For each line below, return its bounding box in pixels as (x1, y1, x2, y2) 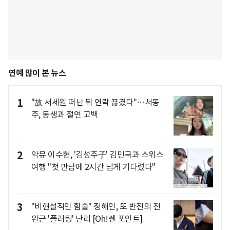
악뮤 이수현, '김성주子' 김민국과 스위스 (31, 149, 163, 160)
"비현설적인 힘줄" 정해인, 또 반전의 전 (31, 201, 160, 212)
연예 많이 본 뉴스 (8, 68, 66, 79)
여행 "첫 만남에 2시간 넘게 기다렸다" (31, 161, 156, 172)
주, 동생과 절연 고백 (31, 109, 98, 120)
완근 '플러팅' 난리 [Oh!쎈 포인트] (31, 214, 143, 224)
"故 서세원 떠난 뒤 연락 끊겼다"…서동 (31, 97, 160, 108)
